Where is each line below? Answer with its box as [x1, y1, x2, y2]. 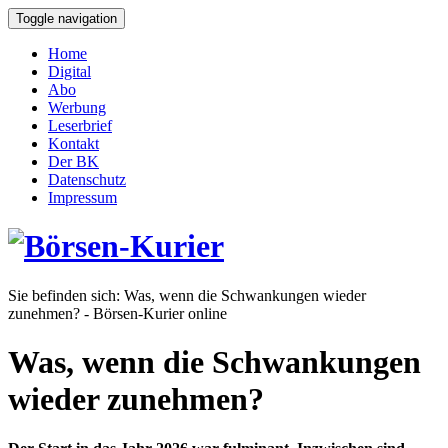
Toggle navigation [16, 11, 117, 26]
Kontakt [48, 135, 99, 152]
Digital [48, 63, 91, 80]
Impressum [48, 189, 117, 206]
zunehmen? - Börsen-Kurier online [8, 304, 227, 322]
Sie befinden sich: [8, 286, 124, 304]
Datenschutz [48, 171, 126, 188]
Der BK [48, 153, 99, 170]
